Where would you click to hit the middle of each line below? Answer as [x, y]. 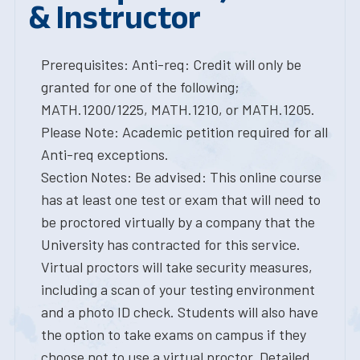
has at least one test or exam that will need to [181, 199]
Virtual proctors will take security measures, [177, 267]
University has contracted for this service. [171, 244]
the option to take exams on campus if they [174, 334]
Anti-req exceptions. [105, 154]
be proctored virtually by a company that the [178, 222]
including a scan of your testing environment [178, 289]
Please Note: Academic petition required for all [184, 132]
